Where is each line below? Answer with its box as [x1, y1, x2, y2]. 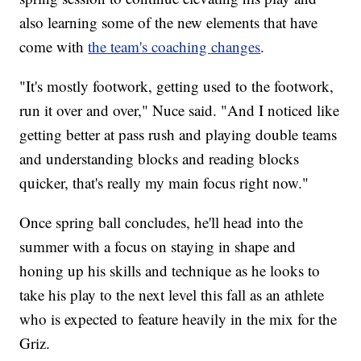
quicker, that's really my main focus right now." [19, 172, 309, 193]
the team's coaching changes [88, 35, 261, 56]
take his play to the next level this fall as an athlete [19, 284, 325, 305]
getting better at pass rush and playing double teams [19, 123, 338, 144]
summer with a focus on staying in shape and [19, 235, 297, 256]
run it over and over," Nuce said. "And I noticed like [19, 99, 340, 120]
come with [19, 35, 89, 56]
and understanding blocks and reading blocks [19, 147, 300, 168]
